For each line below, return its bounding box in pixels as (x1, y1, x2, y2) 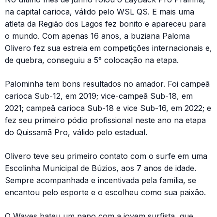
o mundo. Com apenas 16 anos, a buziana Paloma (5, 31, 190, 41)
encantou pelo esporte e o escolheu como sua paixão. (5, 187, 206, 198)
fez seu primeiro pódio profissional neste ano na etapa (5, 115, 206, 125)
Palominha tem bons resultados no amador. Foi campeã (5, 79, 210, 89)
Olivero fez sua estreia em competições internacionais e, (5, 43, 212, 53)
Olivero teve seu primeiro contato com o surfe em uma (5, 151, 207, 161)
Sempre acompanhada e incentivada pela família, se (5, 175, 196, 186)
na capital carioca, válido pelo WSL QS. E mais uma (5, 7, 194, 17)
